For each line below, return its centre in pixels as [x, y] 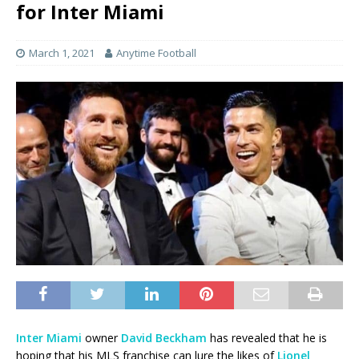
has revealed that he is [267, 338]
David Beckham [164, 338]
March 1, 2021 [62, 53]
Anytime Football [156, 53]
